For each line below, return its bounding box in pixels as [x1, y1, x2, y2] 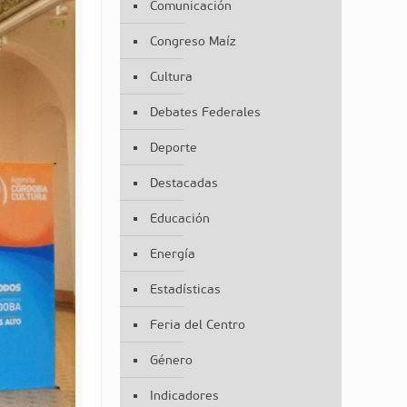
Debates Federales [149, 104, 261, 120]
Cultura [149, 69, 193, 84]
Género [149, 352, 193, 368]
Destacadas [149, 175, 218, 191]
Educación [149, 211, 210, 226]
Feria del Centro [149, 317, 245, 333]
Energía [149, 246, 195, 262]
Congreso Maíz [149, 34, 235, 49]
